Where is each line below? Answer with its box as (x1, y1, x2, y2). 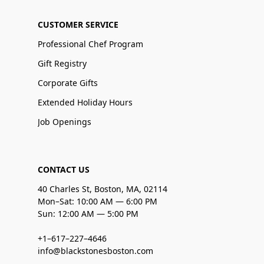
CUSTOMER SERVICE (38, 18, 118, 30)
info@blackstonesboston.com (38, 245, 153, 256)
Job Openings (38, 115, 91, 127)
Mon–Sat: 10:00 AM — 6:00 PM (38, 195, 157, 207)
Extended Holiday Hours (38, 96, 133, 108)
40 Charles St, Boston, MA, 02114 (38, 183, 167, 194)
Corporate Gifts (38, 77, 98, 88)
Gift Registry (38, 57, 87, 69)
